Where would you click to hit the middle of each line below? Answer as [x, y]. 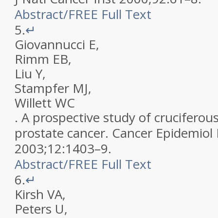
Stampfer [42, 88]
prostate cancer [60, 133]
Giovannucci [50, 44]
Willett [33, 103]
